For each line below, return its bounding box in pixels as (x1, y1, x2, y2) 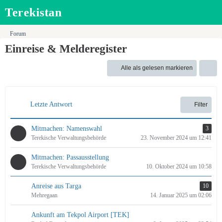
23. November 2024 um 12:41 (141, 134, 212, 141)
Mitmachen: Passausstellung (31, 154, 109, 161)
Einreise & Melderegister (5, 43, 127, 55)
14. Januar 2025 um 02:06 (150, 192, 212, 199)
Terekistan (5, 5, 61, 19)
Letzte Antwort (30, 100, 72, 108)
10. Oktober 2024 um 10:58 (146, 163, 212, 170)
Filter (194, 101, 208, 108)
